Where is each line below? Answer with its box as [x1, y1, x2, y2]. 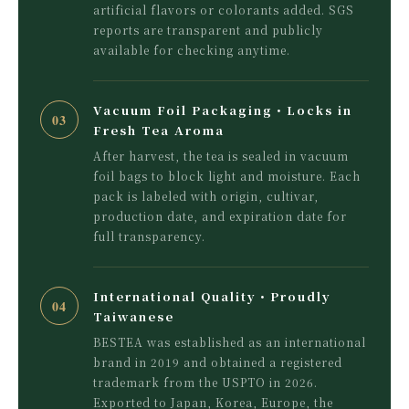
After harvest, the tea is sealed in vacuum [93, 148, 349, 164]
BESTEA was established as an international [93, 334, 366, 351]
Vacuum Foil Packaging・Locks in [93, 101, 352, 120]
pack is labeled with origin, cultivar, [93, 188, 319, 204]
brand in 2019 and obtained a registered [93, 354, 342, 371]
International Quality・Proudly [93, 288, 331, 306]
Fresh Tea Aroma [93, 121, 225, 140]
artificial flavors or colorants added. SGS [93, 2, 354, 18]
